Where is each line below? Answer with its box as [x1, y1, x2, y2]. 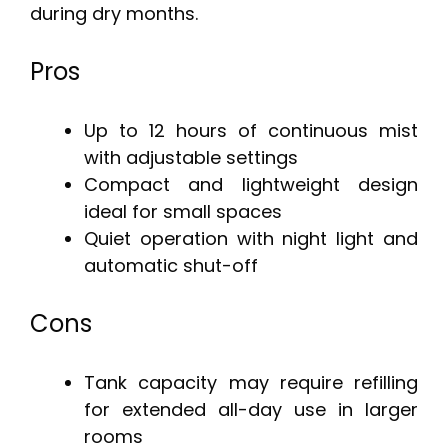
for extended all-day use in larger [84, 397, 418, 423]
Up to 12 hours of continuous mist [84, 118, 418, 144]
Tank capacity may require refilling [84, 370, 418, 396]
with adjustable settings [84, 145, 298, 171]
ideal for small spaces [84, 199, 282, 225]
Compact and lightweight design [84, 172, 418, 198]
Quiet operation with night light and [84, 226, 418, 252]
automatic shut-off [84, 253, 258, 279]
